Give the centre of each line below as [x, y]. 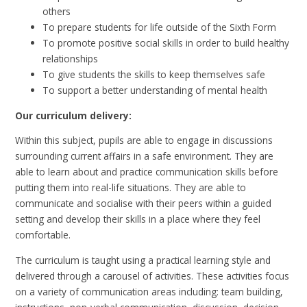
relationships [71, 59]
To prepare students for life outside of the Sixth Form [160, 27]
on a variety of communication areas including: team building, [149, 292]
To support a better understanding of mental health [155, 90]
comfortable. [43, 235]
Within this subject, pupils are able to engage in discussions [144, 140]
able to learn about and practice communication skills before [147, 172]
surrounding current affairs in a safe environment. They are [145, 156]
